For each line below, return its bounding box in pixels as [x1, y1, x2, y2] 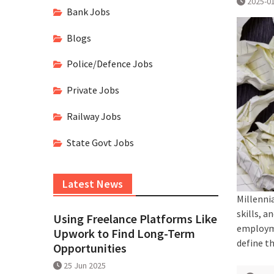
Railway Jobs [67, 109, 121, 122]
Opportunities [53, 240, 127, 256]
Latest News [62, 176, 123, 191]
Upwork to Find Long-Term [53, 225, 195, 241]
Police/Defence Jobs [67, 57, 153, 70]
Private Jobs [67, 84, 119, 97]
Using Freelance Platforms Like [53, 210, 217, 226]
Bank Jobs [67, 5, 110, 18]
